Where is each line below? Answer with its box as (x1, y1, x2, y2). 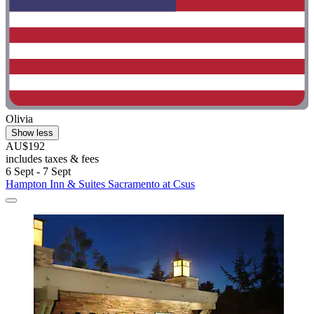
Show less (11, 127, 53, 138)
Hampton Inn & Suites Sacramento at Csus (6, 177, 195, 190)
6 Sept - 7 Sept (6, 165, 71, 177)
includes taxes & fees (6, 152, 99, 165)
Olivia (6, 112, 33, 125)
